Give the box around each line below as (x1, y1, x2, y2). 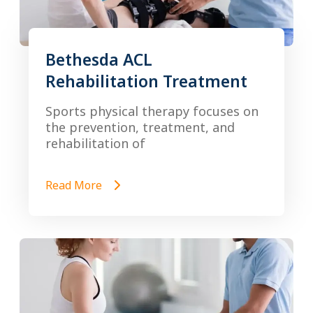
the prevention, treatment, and (45, 119, 235, 136)
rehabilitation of (45, 135, 145, 152)
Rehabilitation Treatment (45, 70, 247, 92)
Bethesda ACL (45, 48, 152, 71)
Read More (45, 177, 105, 193)
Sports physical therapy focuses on (45, 103, 259, 119)
